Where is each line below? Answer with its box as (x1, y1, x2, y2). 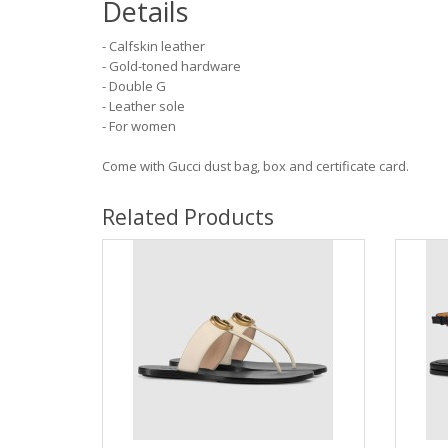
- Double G (102, 77, 166, 96)
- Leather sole (102, 97, 185, 116)
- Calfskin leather (102, 37, 205, 56)
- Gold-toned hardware (102, 57, 241, 76)
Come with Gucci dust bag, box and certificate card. (102, 157, 409, 176)
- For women (102, 117, 176, 136)
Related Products (102, 203, 274, 232)
